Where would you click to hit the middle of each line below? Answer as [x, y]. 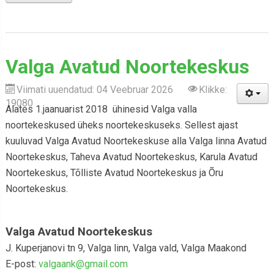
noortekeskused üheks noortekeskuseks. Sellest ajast [121, 125]
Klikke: [213, 90]
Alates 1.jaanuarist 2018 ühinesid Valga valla [101, 109]
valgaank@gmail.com [83, 264]
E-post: [22, 264]
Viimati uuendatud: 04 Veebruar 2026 [96, 90]
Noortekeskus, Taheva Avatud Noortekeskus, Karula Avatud [131, 157]
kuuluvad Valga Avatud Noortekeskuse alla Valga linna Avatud [136, 141]
